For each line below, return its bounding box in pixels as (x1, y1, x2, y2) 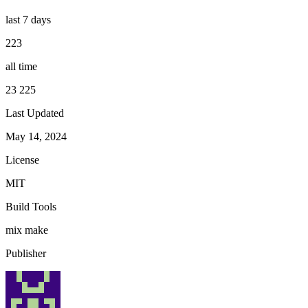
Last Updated (5, 107, 64, 119)
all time (5, 60, 37, 72)
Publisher (5, 247, 46, 259)
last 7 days (5, 13, 51, 25)
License (5, 153, 39, 166)
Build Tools (5, 200, 56, 212)
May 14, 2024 (5, 130, 67, 142)
